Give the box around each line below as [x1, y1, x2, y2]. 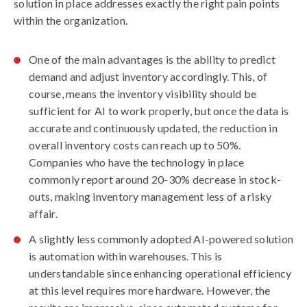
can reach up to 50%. [138, 138, 241, 151]
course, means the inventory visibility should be [29, 87, 256, 100]
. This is [186, 249, 222, 262]
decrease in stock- [192, 173, 281, 186]
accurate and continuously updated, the [29, 121, 220, 134]
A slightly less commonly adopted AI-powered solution [29, 232, 293, 245]
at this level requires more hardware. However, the [29, 284, 271, 297]
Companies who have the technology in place [29, 156, 245, 169]
